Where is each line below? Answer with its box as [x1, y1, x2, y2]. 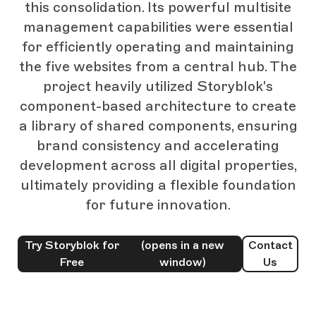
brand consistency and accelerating [37, 137, 279, 154]
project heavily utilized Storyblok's [43, 78, 273, 95]
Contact [248, 238, 293, 252]
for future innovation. [85, 196, 231, 213]
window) [159, 255, 207, 269]
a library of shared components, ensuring [18, 117, 298, 134]
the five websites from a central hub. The [19, 58, 297, 75]
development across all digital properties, [19, 157, 297, 174]
